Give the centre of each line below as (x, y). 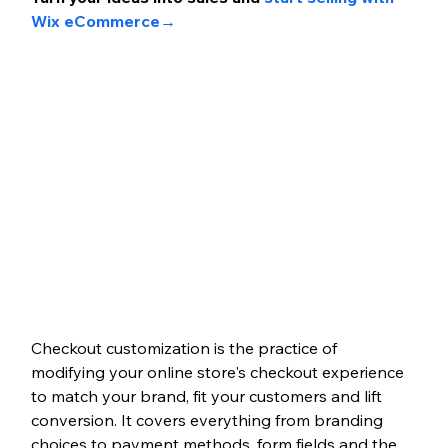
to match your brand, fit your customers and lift (208, 396)
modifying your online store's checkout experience (219, 372)
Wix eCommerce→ (103, 21)
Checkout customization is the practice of (185, 348)
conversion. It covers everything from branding (208, 420)
